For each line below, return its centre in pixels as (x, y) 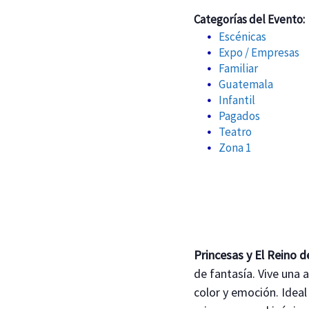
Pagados (239, 116)
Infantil (237, 100)
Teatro (235, 131)
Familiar (238, 68)
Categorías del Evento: (250, 19)
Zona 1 (235, 147)
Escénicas (242, 36)
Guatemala (246, 84)
